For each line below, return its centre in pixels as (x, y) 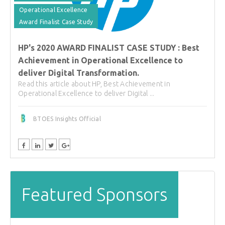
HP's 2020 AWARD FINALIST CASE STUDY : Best (109, 48)
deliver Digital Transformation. (79, 73)
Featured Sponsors (94, 195)
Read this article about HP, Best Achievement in (94, 84)
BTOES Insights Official (67, 119)
